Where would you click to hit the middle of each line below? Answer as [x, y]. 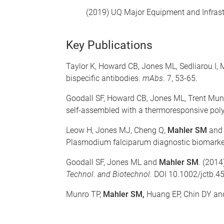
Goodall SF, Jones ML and [112, 162]
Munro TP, [84, 194]
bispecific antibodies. [104, 78]
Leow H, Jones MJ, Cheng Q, [117, 130]
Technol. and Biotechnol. [109, 174]
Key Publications [109, 45]
